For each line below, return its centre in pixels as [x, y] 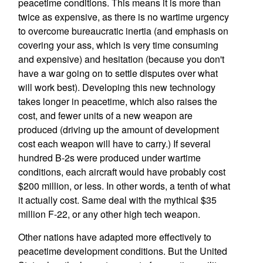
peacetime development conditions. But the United [122, 251]
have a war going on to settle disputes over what [118, 73]
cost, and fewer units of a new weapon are [105, 115]
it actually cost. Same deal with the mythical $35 [117, 200]
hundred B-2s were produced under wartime [109, 158]
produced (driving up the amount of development [118, 129]
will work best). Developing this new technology [117, 87]
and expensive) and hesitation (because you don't [121, 59]
